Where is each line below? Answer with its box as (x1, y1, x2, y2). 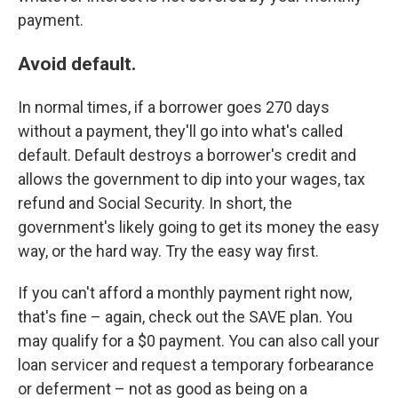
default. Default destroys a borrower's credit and (18, 146, 356, 165)
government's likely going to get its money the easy (18, 218, 379, 237)
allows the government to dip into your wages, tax (18, 170, 365, 189)
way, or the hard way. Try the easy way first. (18, 242, 319, 261)
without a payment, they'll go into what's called (18, 122, 343, 141)
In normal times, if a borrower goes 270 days (18, 98, 330, 117)
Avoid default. (18, 52, 136, 76)
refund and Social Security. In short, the (18, 194, 292, 213)
